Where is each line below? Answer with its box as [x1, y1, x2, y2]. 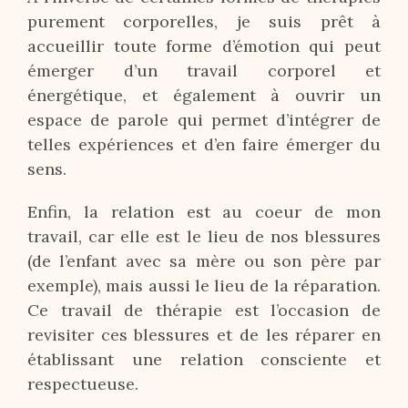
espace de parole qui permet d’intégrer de [27, 109, 381, 130]
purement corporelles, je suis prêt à [27, 11, 381, 32]
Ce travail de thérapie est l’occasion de [27, 300, 381, 321]
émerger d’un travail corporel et [27, 60, 381, 81]
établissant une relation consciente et [27, 349, 381, 370]
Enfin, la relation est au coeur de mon [27, 201, 381, 222]
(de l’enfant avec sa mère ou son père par [27, 250, 381, 271]
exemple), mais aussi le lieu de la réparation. [27, 275, 381, 296]
